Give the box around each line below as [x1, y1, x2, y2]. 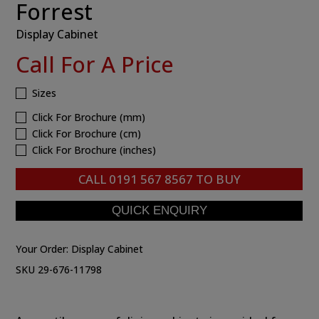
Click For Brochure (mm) [32, 110, 146, 124]
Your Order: [16, 241, 72, 256]
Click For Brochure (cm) [32, 126, 142, 140]
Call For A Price [16, 48, 174, 79]
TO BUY [192, 170, 241, 187]
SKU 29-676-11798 [16, 262, 103, 276]
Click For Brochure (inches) [32, 142, 157, 157]
